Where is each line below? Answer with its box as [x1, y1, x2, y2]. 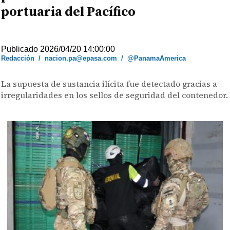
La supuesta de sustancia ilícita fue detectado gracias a [1, 78, 218, 89]
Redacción [1, 54, 35, 62]
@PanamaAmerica [127, 54, 186, 62]
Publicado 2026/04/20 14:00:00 [1, 45, 116, 53]
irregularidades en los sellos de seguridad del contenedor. [1, 89, 228, 101]
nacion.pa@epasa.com [45, 54, 118, 62]
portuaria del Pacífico [1, 2, 136, 21]
